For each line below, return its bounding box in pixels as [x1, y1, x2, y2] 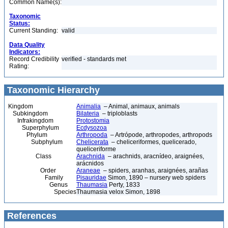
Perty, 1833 [107, 181, 140, 188]
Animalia [76, 103, 101, 110]
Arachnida [76, 153, 105, 160]
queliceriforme [76, 146, 116, 153]
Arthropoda [76, 131, 107, 138]
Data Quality [9, 41, 45, 48]
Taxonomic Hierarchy [5, 85, 100, 95]
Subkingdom [8, 110, 48, 117]
